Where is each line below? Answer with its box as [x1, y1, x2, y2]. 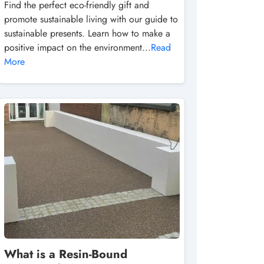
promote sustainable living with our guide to [4, 12, 178, 26]
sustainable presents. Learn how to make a [4, 27, 170, 40]
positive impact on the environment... [4, 41, 151, 54]
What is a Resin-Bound [4, 246, 127, 263]
